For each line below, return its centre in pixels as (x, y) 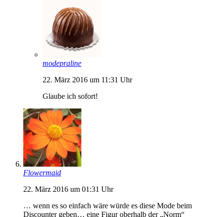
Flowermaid (42, 172)
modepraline (62, 63)
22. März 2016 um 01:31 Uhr (68, 189)
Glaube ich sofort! (70, 96)
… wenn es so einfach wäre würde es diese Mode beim (108, 205)
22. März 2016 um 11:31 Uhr (87, 79)
